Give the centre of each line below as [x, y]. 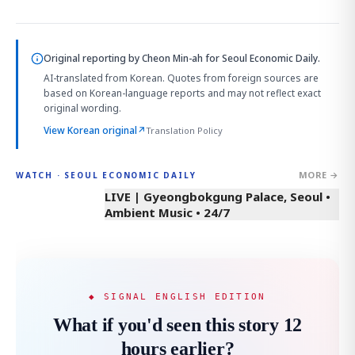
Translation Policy [184, 130]
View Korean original [90, 130]
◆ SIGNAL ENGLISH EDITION [177, 296]
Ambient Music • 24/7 [167, 212]
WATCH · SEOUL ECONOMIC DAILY [106, 175]
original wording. [82, 108]
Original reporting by [93, 58]
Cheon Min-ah [172, 58]
